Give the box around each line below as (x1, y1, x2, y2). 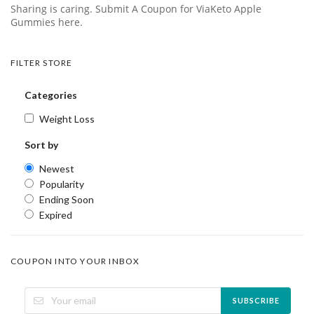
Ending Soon (39, 193, 94, 205)
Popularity (39, 177, 84, 190)
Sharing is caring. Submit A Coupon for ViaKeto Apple (11, 2, 261, 15)
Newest (39, 162, 74, 175)
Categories (25, 88, 77, 101)
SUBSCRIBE (232, 296, 280, 306)
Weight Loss (39, 112, 95, 125)
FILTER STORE (11, 57, 73, 68)
